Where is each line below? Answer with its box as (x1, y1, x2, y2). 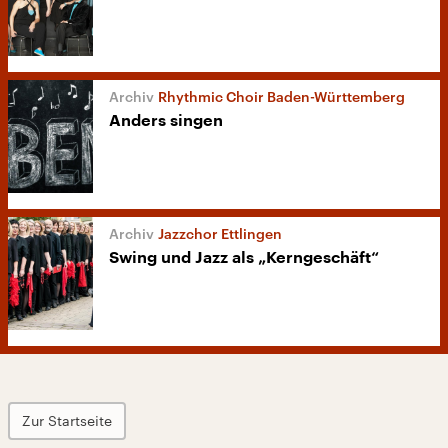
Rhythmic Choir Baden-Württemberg (158, 88, 405, 106)
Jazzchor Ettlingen (158, 225, 282, 243)
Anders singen (109, 113, 223, 130)
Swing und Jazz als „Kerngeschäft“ (109, 250, 379, 267)
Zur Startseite (22, 412, 112, 430)
